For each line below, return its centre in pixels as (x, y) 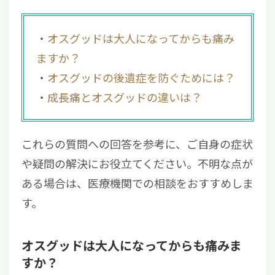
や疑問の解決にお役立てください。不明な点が (137, 164)
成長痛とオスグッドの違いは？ (125, 97)
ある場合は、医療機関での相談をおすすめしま (137, 183)
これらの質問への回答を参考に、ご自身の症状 (137, 144)
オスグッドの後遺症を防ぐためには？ (141, 78)
